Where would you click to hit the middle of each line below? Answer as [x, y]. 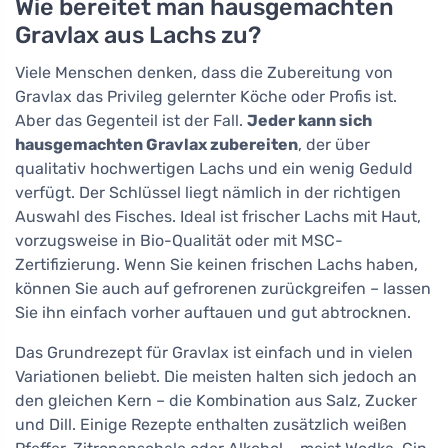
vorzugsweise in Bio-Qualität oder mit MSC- [179, 241]
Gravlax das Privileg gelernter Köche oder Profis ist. [206, 97]
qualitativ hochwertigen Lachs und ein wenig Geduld [214, 169]
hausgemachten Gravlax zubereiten [156, 145]
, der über [334, 145]
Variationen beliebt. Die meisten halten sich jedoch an [216, 377]
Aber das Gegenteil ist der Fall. [131, 121]
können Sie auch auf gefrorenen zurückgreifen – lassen [223, 289]
